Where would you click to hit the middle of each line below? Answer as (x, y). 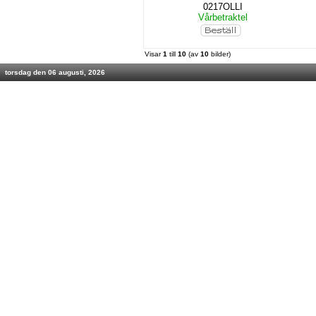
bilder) (220, 54)
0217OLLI (223, 7)
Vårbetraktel (223, 17)
